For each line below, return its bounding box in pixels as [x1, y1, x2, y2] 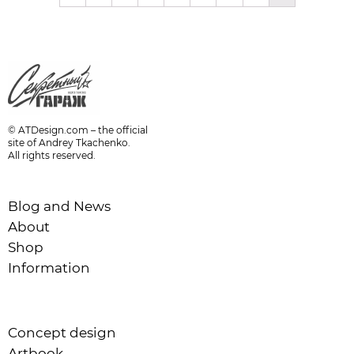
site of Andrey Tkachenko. [8, 137, 130, 149]
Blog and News [8, 198, 111, 215]
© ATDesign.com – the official [8, 124, 148, 137]
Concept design [8, 325, 116, 341]
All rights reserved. [8, 149, 96, 162]
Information [8, 260, 90, 277]
